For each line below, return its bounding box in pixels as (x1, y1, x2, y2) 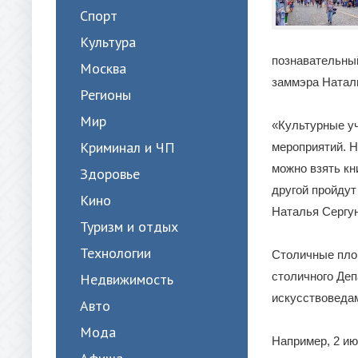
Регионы (80, 86, 131, 104)
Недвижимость (80, 270, 173, 288)
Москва (80, 59, 126, 78)
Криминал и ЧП (80, 138, 175, 157)
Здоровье (80, 165, 140, 183)
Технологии (80, 244, 151, 262)
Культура (80, 33, 136, 51)
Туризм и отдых (80, 217, 178, 236)
